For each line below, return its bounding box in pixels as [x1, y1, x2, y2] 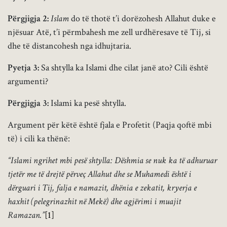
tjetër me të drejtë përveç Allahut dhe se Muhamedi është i [8, 168, 191, 180]
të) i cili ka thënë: [8, 133, 70, 145]
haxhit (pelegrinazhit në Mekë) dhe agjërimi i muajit [8, 196, 181, 208]
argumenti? [8, 75, 48, 88]
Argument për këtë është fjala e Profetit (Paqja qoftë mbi [8, 119, 212, 131]
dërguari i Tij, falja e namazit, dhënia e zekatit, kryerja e [8, 182, 197, 194]
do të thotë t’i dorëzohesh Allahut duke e [69, 13, 216, 25]
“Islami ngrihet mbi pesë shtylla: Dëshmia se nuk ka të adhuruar [8, 155, 217, 167]
